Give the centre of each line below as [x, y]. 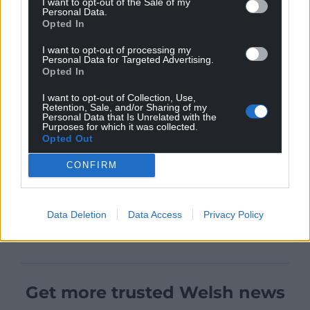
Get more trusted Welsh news [155, 292]
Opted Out [68, 138]
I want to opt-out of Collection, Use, [119, 97]
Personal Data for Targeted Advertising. [128, 59]
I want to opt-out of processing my [117, 49]
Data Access [155, 214]
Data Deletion [76, 214]
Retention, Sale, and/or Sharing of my [125, 107]
